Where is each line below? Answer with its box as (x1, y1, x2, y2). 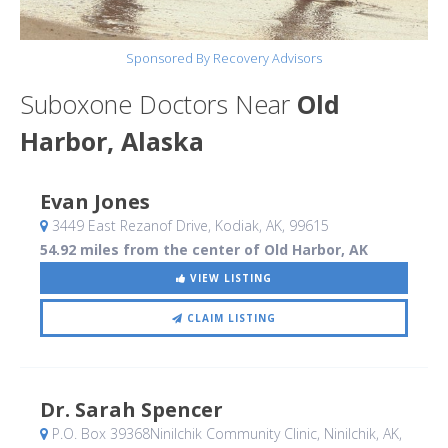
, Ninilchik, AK (317, 424, 399, 444)
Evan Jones (40, 188, 150, 216)
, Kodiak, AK (208, 216, 282, 236)
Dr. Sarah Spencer (40, 396, 223, 424)
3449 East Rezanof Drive (48, 216, 208, 236)
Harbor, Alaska (20, 124, 204, 159)
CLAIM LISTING (183, 311, 276, 326)
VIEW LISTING (186, 271, 272, 286)
